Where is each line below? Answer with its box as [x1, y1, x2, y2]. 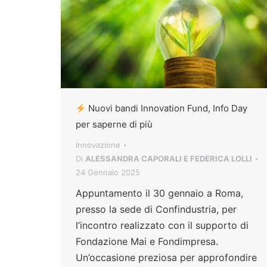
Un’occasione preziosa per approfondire [76, 252, 257, 264]
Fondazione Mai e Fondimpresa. [76, 235, 218, 248]
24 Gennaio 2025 [76, 167, 140, 178]
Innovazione [76, 140, 120, 150]
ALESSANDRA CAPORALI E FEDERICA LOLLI [85, 154, 252, 164]
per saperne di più [76, 119, 153, 131]
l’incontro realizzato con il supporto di [76, 219, 249, 232]
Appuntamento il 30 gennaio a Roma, [76, 187, 243, 200]
